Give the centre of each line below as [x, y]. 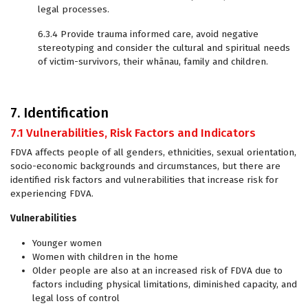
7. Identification [59, 113]
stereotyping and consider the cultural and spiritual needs [164, 48]
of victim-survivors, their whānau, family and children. [153, 62]
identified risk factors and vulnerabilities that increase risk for [144, 180]
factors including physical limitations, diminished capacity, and [165, 284]
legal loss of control [76, 298]
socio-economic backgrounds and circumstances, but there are [145, 166]
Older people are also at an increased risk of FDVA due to [157, 271]
